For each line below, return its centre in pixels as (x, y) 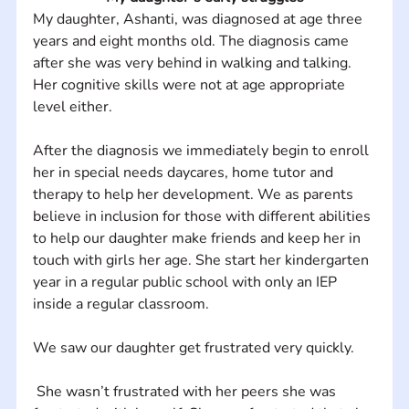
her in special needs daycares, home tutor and (184, 172)
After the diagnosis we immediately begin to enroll (202, 150)
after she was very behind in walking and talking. (194, 63)
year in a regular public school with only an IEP (186, 282)
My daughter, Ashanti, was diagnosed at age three (199, 19)
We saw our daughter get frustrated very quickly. (193, 347)
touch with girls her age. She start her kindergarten (202, 260)
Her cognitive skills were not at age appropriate (190, 84)
